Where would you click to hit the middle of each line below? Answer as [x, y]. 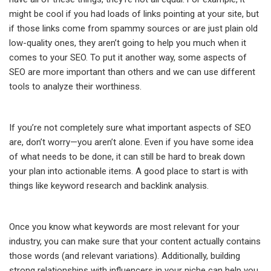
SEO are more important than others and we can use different [132, 72]
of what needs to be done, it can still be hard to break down [127, 157]
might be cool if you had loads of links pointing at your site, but [134, 14]
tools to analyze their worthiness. [75, 87]
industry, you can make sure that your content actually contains [135, 242]
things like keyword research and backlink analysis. [109, 186]
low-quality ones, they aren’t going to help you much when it [128, 43]
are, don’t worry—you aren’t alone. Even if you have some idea [131, 142]
